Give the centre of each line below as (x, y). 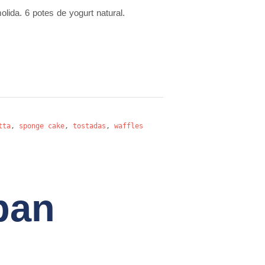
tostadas (89, 126)
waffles (129, 126)
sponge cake (42, 126)
